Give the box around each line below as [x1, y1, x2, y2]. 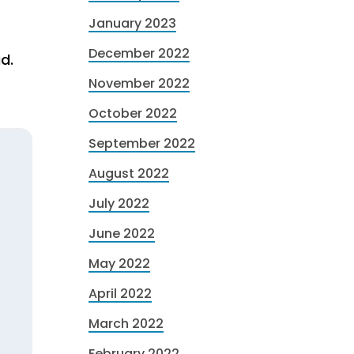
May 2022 [88, 254, 150, 273]
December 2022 [88, 44, 190, 62]
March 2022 [88, 314, 164, 333]
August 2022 [88, 164, 169, 183]
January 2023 [88, 14, 176, 32]
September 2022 [88, 134, 195, 153]
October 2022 [88, 104, 177, 122]
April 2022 [88, 284, 152, 303]
